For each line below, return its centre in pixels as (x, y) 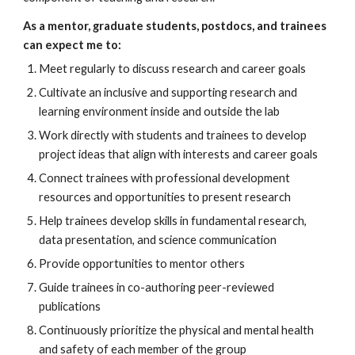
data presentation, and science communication (158, 240)
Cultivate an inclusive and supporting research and (168, 92)
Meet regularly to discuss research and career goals (173, 69)
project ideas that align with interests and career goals (179, 154)
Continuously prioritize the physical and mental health (177, 330)
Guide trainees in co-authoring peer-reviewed (157, 287)
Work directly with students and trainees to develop (173, 135)
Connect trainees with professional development (165, 178)
